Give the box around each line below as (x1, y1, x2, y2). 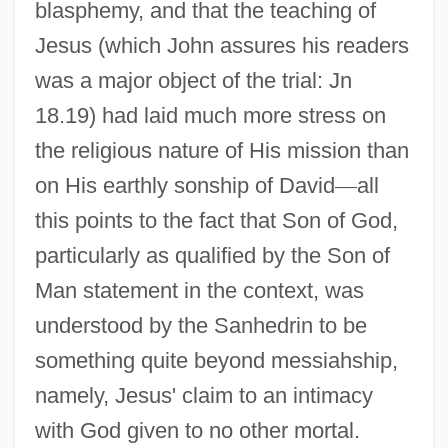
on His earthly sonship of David (34, 172, 335, 198)
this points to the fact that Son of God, (34, 207, 398, 233)
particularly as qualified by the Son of (34, 242, 390, 268)
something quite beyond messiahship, (34, 347, 398, 373)
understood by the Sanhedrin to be (34, 312, 367, 338)
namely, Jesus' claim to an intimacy (34, 382, 373, 408)
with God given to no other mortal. (34, 417, 360, 443)
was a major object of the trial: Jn (34, 67, 352, 93)
